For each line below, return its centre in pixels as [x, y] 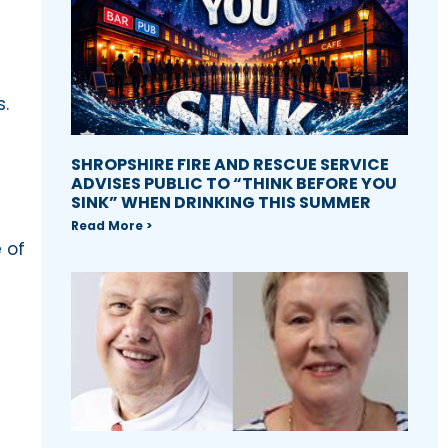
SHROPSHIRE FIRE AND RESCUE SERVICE [229, 165]
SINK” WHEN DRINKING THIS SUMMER [220, 203]
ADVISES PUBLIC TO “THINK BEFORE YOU [233, 184]
